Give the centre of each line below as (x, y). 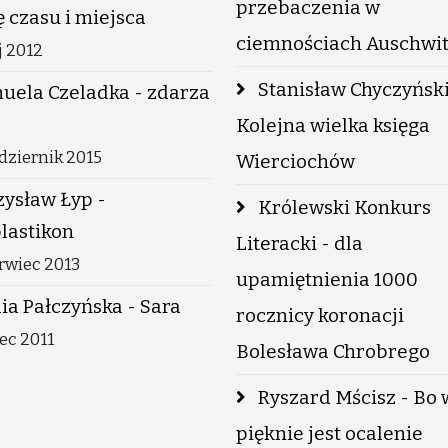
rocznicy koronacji (320, 315)
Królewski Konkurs (344, 207)
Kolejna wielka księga (333, 125)
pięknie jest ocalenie (329, 433)
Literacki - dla (299, 243)
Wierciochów (295, 161)
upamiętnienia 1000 (327, 279)
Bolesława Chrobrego (333, 351)
